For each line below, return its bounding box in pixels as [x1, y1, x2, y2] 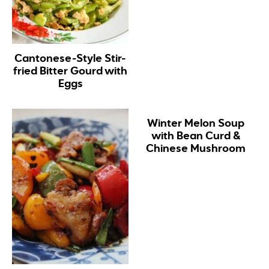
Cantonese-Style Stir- [14, 53, 127, 64]
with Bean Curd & [151, 130, 241, 142]
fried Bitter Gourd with [13, 65, 128, 77]
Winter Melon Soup [147, 118, 245, 129]
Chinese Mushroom [146, 143, 246, 154]
